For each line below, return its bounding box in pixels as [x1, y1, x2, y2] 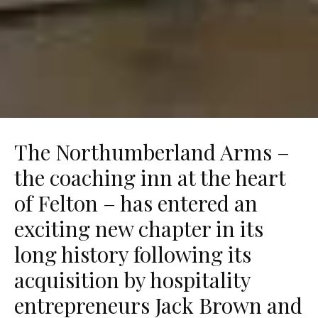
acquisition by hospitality [14, 265, 251, 295]
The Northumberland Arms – [14, 138, 290, 167]
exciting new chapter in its [14, 214, 263, 243]
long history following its [14, 240, 251, 269]
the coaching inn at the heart [14, 163, 285, 192]
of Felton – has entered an [14, 189, 258, 218]
